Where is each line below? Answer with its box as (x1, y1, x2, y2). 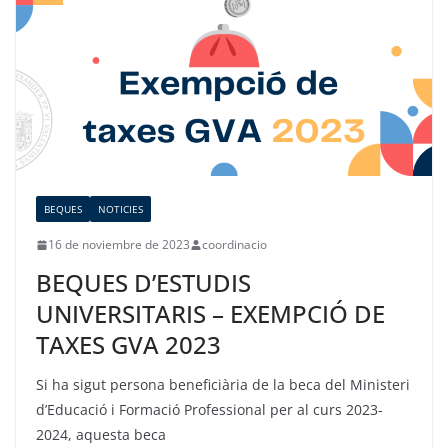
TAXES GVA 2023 (36, 328, 221, 362)
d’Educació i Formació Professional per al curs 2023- (36, 400, 383, 420)
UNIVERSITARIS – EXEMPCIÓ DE (36, 297, 385, 331)
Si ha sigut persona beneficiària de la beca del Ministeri (36, 375, 410, 395)
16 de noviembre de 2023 (48, 236, 190, 254)
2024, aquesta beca (36, 425, 166, 445)
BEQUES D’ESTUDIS (36, 266, 251, 300)
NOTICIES (98, 202, 143, 217)
